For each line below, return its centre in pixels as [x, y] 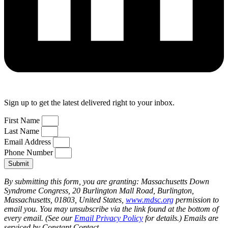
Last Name [23, 131]
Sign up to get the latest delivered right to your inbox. [90, 103]
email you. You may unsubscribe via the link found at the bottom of [111, 209]
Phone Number [30, 153]
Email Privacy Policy [109, 218]
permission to [196, 200]
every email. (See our [39, 218]
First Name [23, 121]
